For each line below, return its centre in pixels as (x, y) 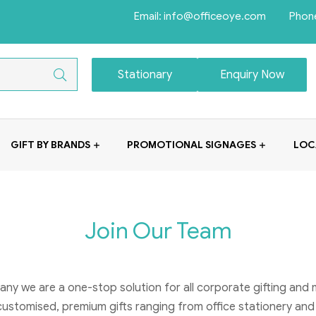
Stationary (145, 75)
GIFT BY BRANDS (51, 145)
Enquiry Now (253, 75)
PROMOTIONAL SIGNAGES (192, 145)
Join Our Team (158, 230)
